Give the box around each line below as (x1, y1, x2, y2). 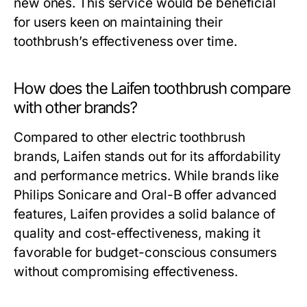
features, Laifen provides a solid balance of (14, 206, 275, 222)
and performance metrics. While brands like (14, 168, 280, 184)
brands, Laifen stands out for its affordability (14, 149, 281, 164)
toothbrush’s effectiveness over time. (14, 34, 237, 49)
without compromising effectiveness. (14, 264, 238, 280)
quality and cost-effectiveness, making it (14, 225, 261, 241)
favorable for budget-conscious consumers (14, 245, 278, 260)
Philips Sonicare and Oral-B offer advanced (14, 187, 278, 203)
